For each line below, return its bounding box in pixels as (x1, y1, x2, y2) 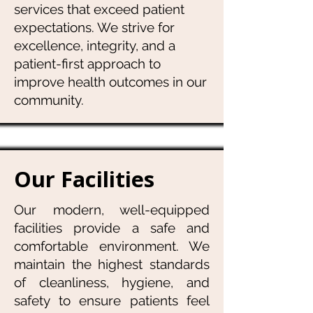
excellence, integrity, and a (14, 38, 175, 53)
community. (14, 92, 84, 108)
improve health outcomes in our (14, 74, 207, 89)
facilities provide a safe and (14, 220, 210, 235)
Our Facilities (14, 164, 154, 194)
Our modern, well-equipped (14, 202, 210, 217)
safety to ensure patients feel (14, 293, 210, 308)
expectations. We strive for (14, 20, 175, 35)
